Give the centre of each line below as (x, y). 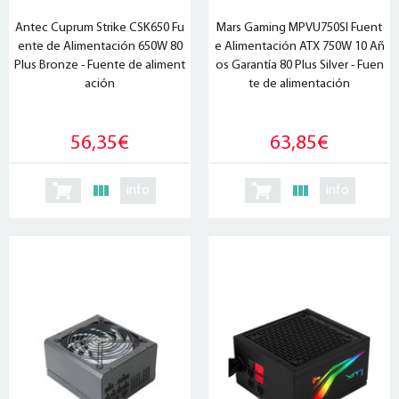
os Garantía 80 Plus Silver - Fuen (299, 65)
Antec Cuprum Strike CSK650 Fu (100, 28)
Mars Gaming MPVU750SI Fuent (299, 28)
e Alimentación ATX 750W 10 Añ (299, 46)
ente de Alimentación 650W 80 (100, 46)
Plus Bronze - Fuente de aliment (100, 65)
